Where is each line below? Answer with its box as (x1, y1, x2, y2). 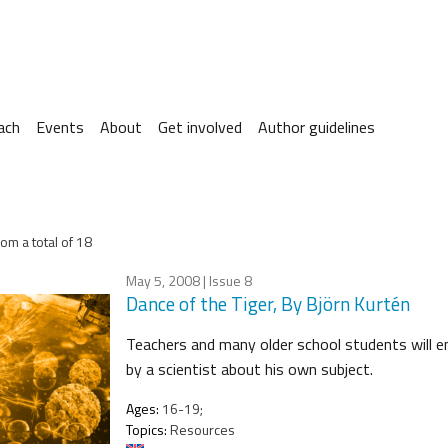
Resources (167, 418, 235, 440)
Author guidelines (258, 115, 375, 139)
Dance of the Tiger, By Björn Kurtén (126, 288, 410, 318)
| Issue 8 (200, 269, 252, 291)
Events (36, 115, 84, 139)
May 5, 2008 (126, 269, 200, 291)
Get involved (158, 115, 242, 139)
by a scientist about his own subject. (126, 356, 373, 381)
